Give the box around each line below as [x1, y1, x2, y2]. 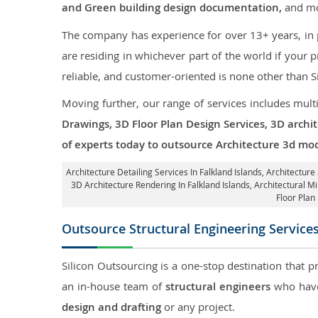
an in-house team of [62, 279, 166, 293]
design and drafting [62, 300, 161, 314]
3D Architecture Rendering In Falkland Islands [71, 179, 250, 190]
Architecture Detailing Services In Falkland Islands [66, 166, 262, 177]
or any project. [161, 300, 235, 314]
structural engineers [165, 279, 271, 294]
